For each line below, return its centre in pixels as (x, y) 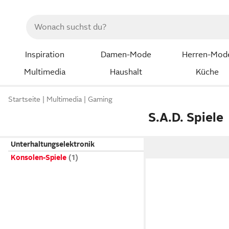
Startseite (24, 99)
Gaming (100, 99)
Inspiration (44, 55)
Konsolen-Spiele (39, 157)
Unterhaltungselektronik (53, 144)
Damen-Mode (126, 55)
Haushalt (126, 72)
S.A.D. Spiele (186, 117)
